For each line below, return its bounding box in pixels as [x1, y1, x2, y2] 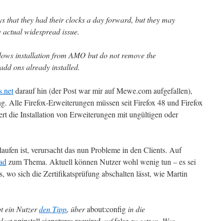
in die [126, 204, 145, 214]
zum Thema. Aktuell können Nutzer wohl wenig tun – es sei [6, 156, 196, 167]
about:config [87, 204, 126, 214]
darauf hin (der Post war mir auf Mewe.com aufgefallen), [13, 85, 192, 96]
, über [67, 204, 87, 214]
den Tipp [39, 204, 67, 214]
